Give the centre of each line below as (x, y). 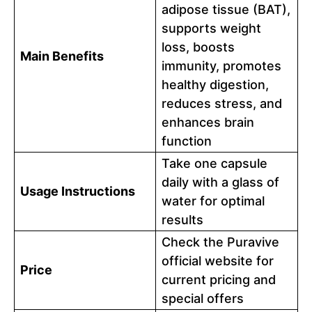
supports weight (211, 29)
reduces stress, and (222, 104)
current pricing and (219, 280)
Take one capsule (214, 164)
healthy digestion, (215, 85)
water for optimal (213, 201)
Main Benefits (62, 56)
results (182, 220)
